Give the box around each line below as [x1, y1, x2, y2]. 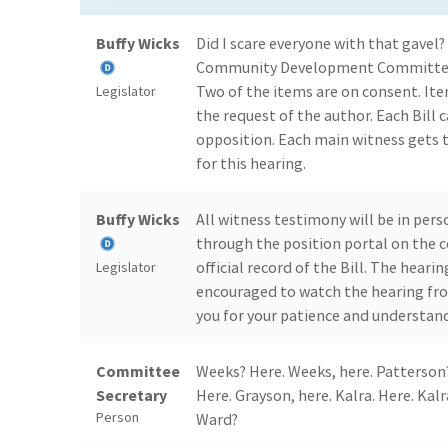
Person [96, 408, 139, 427]
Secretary [96, 385, 167, 406]
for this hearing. [196, 153, 306, 174]
